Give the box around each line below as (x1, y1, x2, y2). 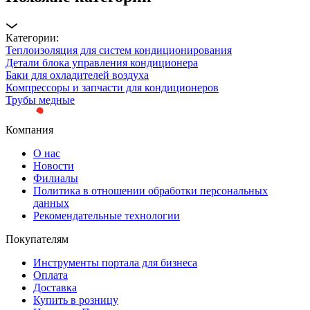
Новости (33, 159, 74, 172)
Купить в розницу (33, 293, 118, 306)
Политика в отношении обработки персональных (33, 184, 268, 197)
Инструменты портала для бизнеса (33, 256, 197, 268)
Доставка (33, 281, 77, 293)
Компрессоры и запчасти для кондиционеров (6, 82, 219, 94)
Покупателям (6, 232, 69, 245)
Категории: (6, 32, 59, 44)
